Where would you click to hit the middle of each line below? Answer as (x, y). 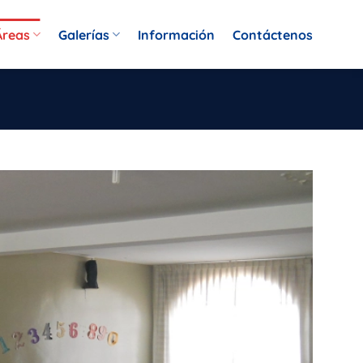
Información (176, 34)
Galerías (83, 34)
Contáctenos (273, 34)
